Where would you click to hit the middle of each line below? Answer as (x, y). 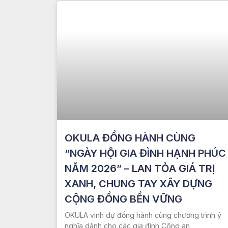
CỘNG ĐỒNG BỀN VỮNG (123, 199)
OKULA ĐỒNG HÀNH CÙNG (130, 138)
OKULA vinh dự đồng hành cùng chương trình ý (143, 215)
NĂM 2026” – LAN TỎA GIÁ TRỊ (140, 169)
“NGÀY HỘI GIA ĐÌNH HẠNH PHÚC (145, 153)
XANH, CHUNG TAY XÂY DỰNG (138, 184)
